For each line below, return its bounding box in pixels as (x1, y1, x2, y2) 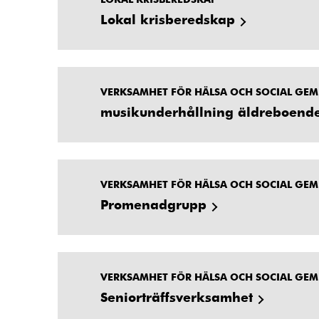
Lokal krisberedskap (100, 10, 235, 27)
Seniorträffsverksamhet (100, 288, 253, 305)
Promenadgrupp (100, 195, 206, 212)
